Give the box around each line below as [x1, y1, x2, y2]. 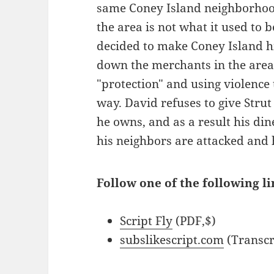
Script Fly [120, 212, 173, 229]
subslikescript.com [120, 231, 224, 248]
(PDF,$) [172, 212, 217, 229]
